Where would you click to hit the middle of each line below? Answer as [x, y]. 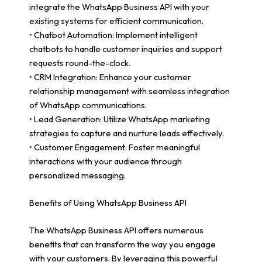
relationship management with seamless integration [130, 91]
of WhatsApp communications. [88, 105]
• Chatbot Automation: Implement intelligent [113, 35]
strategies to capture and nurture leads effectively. [127, 133]
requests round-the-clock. [80, 63]
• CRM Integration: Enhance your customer [110, 77]
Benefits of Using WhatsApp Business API [108, 202]
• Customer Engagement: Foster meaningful [115, 147]
